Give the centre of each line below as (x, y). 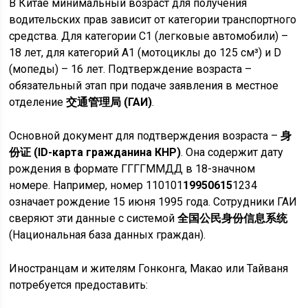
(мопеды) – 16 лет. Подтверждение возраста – (131, 69)
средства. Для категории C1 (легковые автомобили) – (149, 36)
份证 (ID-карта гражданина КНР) (95, 152)
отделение (38, 102)
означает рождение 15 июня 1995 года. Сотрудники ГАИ (153, 202)
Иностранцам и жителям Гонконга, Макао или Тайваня (149, 268)
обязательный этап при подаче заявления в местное (144, 86)
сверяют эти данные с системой (93, 218)
